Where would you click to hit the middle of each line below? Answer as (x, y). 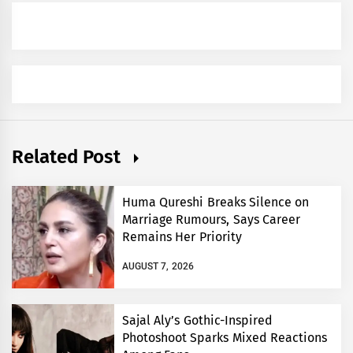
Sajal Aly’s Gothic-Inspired (197, 321)
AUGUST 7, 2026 (158, 267)
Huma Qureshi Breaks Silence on (216, 203)
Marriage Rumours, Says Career (211, 220)
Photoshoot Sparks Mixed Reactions (225, 338)
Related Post (69, 157)
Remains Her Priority (182, 237)
